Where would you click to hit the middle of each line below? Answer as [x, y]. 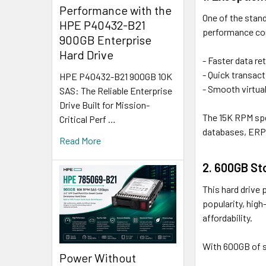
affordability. [228, 217]
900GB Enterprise [105, 40]
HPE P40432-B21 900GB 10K [116, 77]
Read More [80, 141]
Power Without [98, 257]
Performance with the [115, 10]
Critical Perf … [88, 119]
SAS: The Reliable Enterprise [116, 91]
